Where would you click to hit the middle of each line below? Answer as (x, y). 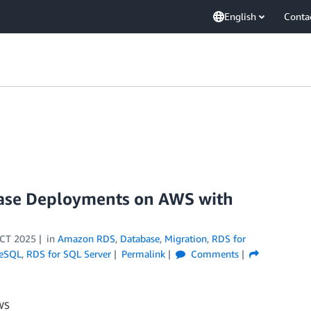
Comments (213, 254)
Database (140, 238)
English (240, 16)
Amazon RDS (86, 238)
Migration (185, 238)
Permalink (143, 254)
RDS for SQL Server (69, 254)
